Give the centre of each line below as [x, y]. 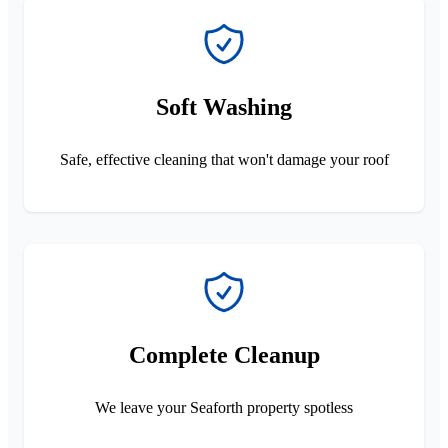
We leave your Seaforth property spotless [224, 407]
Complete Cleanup [224, 354]
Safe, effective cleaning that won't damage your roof [224, 159]
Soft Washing [224, 106]
